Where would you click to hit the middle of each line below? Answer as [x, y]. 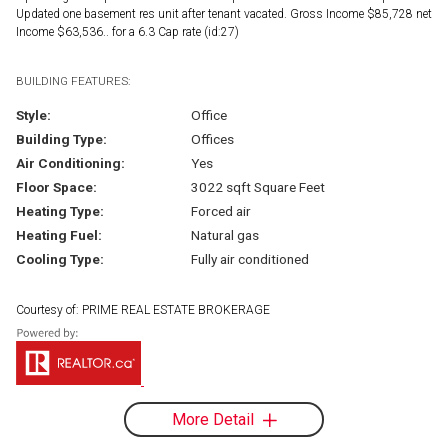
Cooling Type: [60, 258]
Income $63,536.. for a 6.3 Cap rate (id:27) [127, 31]
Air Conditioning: [70, 162]
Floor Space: [56, 186]
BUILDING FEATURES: [73, 80]
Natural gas [224, 234]
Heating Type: [60, 210]
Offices [212, 138]
